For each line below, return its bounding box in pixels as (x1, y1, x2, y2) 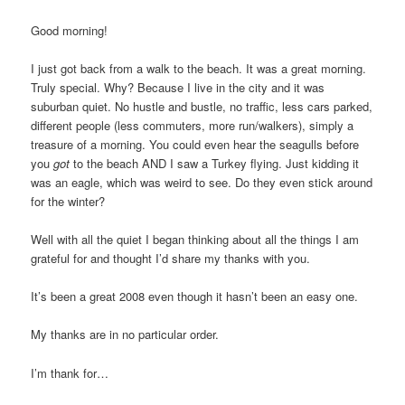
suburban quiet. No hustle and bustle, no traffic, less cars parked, (31, 98, 373, 116)
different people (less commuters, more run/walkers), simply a (31, 117, 354, 135)
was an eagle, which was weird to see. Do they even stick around (31, 174, 373, 192)
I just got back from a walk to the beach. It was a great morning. (31, 60, 367, 78)
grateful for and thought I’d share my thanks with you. (31, 250, 311, 268)
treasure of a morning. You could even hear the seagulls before (31, 136, 360, 154)
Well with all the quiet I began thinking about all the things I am (31, 231, 360, 249)
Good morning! (31, 21, 108, 39)
